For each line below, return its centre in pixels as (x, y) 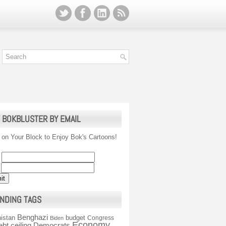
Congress (101, 218)
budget (75, 218)
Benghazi (33, 217)
